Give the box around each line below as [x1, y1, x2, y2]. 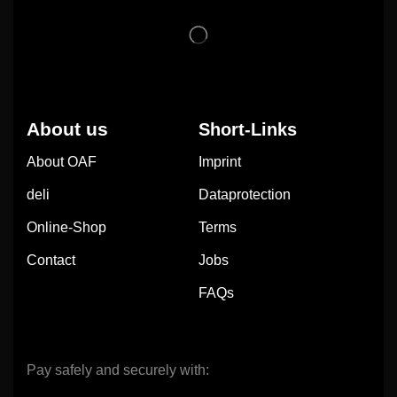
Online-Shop [27, 220, 106, 236]
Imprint [198, 154, 241, 170]
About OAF [27, 154, 97, 170]
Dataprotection [198, 187, 291, 203]
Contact [27, 253, 75, 269]
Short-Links [198, 120, 297, 140]
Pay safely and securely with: [27, 362, 209, 378]
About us [27, 119, 108, 140]
